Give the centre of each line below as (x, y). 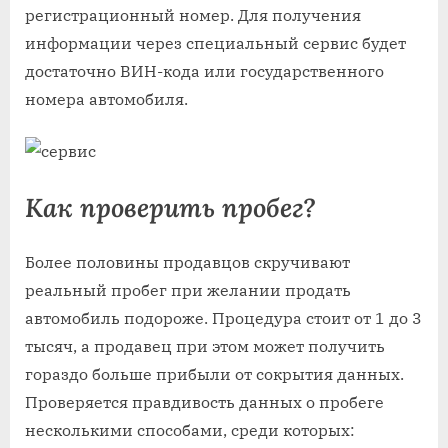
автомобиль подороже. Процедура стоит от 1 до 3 (223, 317)
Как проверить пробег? (170, 208)
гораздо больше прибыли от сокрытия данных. (214, 373)
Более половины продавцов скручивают (187, 261)
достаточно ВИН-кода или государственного (204, 71)
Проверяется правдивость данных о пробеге (204, 401)
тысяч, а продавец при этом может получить (205, 345)
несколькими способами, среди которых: (190, 429)
